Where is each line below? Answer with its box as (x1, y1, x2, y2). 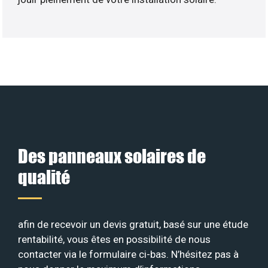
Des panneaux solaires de (18, 144, 206, 167)
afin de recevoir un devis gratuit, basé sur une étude (18, 218, 248, 230)
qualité (18, 165, 70, 188)
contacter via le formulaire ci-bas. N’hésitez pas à (18, 248, 239, 260)
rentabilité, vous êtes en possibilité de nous (18, 233, 211, 245)
